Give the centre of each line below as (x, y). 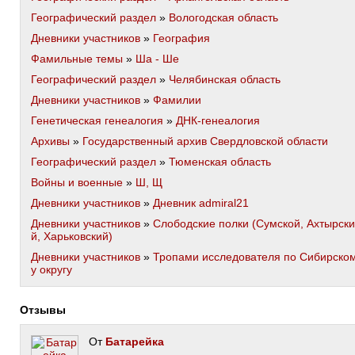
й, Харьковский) (72, 236)
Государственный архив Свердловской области (205, 141)
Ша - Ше (157, 59)
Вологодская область (223, 17)
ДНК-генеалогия (218, 120)
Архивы (50, 141)
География (181, 38)
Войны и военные (77, 182)
